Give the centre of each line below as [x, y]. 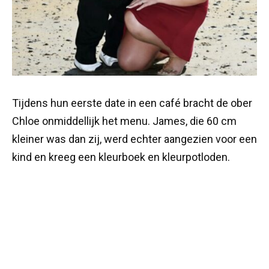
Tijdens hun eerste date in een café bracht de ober [132, 103]
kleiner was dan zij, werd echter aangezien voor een [134, 139]
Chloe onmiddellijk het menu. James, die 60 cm [124, 121]
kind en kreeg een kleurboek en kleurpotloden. [121, 157]
